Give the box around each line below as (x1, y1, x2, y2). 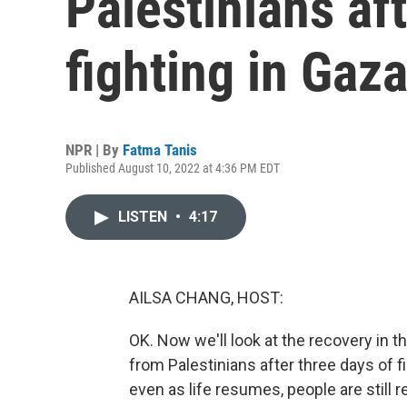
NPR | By (65, 141, 123, 159)
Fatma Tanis (123, 141, 197, 159)
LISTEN (118, 208, 171, 225)
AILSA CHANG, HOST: (129, 288, 283, 307)
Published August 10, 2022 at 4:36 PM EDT (65, 161, 280, 175)
